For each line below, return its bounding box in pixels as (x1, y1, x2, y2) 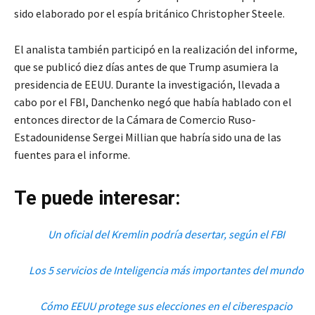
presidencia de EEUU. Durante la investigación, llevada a (14, 77, 280, 91)
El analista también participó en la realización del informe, (14, 41, 297, 56)
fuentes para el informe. (14, 147, 130, 162)
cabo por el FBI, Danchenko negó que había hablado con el (14, 94, 292, 109)
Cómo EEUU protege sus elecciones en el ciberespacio (39, 298, 292, 313)
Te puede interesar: (14, 186, 180, 210)
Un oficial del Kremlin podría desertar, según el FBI (47, 226, 285, 241)
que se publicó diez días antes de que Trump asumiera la (14, 59, 278, 74)
